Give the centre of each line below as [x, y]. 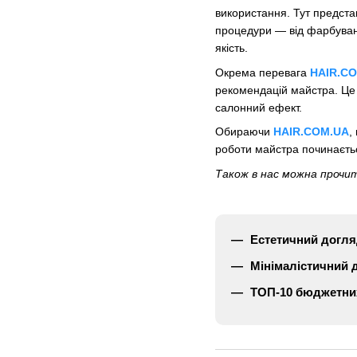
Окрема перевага [263, 72]
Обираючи [244, 132]
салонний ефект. [259, 107]
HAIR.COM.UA [311, 132]
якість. [231, 48]
